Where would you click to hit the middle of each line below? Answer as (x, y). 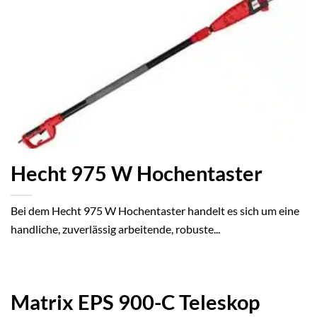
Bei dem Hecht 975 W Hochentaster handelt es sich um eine (155, 211)
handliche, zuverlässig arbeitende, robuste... (115, 229)
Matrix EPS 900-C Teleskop (135, 302)
